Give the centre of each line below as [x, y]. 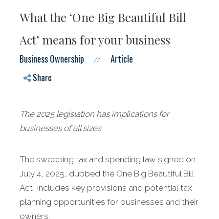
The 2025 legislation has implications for [94, 114]
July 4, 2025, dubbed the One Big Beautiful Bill [107, 174]
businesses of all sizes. [61, 128]
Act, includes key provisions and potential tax [106, 188]
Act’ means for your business [95, 40]
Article [122, 59]
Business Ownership [52, 59]
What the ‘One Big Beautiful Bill [103, 17]
